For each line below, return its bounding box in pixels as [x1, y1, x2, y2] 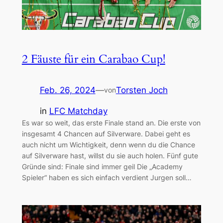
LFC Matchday [49, 106, 108, 116]
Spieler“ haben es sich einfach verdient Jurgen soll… [21, 173, 192, 182]
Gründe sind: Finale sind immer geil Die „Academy [21, 162, 183, 171]
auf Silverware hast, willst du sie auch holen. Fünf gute [21, 151, 198, 160]
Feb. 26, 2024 [39, 85, 96, 95]
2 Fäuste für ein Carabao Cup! [21, 51, 165, 67]
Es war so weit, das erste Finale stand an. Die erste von [21, 118, 201, 127]
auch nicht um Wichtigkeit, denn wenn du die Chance [21, 140, 195, 149]
